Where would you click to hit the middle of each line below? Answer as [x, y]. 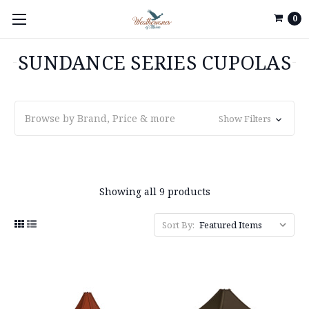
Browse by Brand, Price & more [100, 118]
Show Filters [246, 119]
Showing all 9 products [154, 191]
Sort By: [178, 225]
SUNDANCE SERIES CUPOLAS [154, 62]
